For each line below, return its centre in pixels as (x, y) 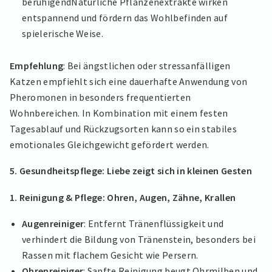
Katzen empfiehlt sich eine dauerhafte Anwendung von (129, 81)
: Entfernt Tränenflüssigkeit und (154, 224)
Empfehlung (37, 65)
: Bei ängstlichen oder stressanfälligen (147, 65)
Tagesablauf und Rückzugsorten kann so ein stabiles (124, 128)
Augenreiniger (53, 224)
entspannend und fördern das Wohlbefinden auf (125, 17)
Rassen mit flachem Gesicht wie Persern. (110, 255)
